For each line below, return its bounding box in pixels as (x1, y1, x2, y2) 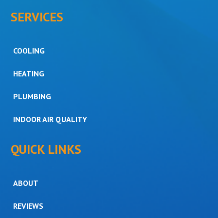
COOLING (13, 46, 45, 56)
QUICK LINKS (11, 141, 82, 157)
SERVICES (11, 8, 64, 25)
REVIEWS (13, 201, 44, 211)
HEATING (13, 69, 45, 79)
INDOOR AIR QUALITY (13, 114, 88, 125)
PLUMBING (13, 91, 52, 102)
